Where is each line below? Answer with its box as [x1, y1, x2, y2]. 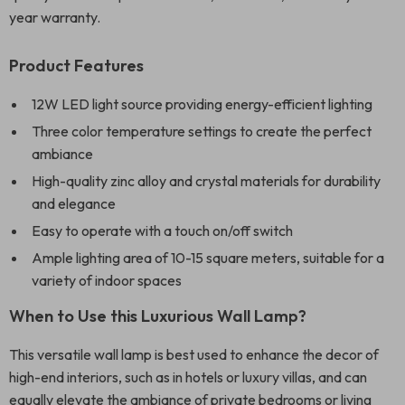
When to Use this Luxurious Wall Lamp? [9, 306, 306, 326]
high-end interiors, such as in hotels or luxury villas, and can [9, 368, 367, 386]
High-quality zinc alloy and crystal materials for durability [32, 172, 381, 190]
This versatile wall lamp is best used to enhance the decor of [9, 345, 379, 363]
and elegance [32, 194, 116, 212]
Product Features [9, 55, 144, 76]
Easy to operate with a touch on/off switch [32, 221, 293, 240]
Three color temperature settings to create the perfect [32, 122, 372, 140]
